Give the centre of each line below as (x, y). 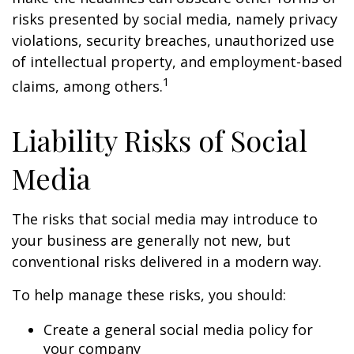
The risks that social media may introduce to (165, 219)
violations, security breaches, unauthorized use (173, 40)
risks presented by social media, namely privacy (175, 19)
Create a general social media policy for (178, 330)
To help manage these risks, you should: (149, 295)
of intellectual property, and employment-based (177, 62)
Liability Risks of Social (160, 140)
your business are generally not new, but (151, 240)
